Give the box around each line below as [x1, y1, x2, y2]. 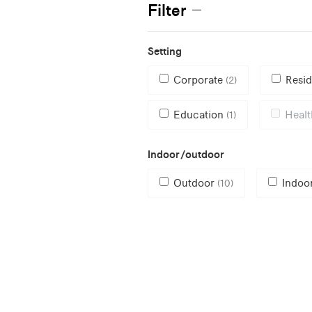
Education [173, 107, 226, 121]
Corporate [173, 72, 226, 86]
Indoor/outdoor [148, 147, 224, 161]
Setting [148, 44, 182, 58]
